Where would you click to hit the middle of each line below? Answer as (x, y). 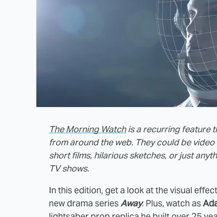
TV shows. (69, 168)
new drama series (85, 203)
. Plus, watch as (172, 203)
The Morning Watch (87, 129)
